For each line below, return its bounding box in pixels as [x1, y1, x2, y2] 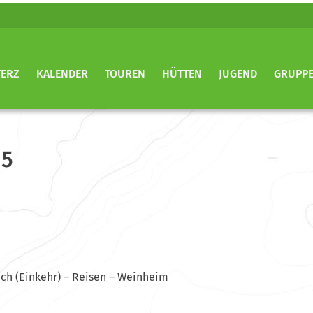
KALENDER [36, 67, 88, 80]
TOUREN [105, 67, 145, 80]
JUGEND [219, 67, 257, 80]
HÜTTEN [162, 67, 202, 80]
